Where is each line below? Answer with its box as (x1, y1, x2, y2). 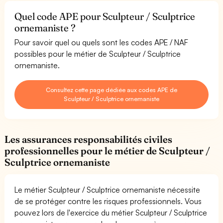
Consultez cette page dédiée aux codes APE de (45, 86, 178, 94)
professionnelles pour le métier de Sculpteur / (4, 144, 211, 157)
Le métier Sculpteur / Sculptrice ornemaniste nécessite (14, 184, 201, 195)
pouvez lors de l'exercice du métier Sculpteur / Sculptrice (14, 207, 208, 218)
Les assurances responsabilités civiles (4, 133, 173, 145)
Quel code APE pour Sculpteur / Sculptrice (14, 10, 196, 22)
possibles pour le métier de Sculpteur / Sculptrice (14, 48, 181, 59)
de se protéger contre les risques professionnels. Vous (14, 196, 202, 206)
